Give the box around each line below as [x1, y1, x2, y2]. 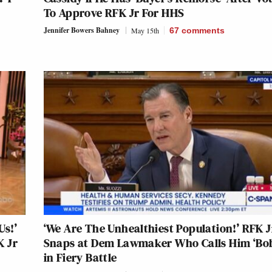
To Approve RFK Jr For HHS [43, 4, 185, 22]
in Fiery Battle [43, 249, 117, 267]
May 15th [131, 25, 159, 36]
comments [181, 25, 225, 36]
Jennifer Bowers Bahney [43, 25, 120, 36]
